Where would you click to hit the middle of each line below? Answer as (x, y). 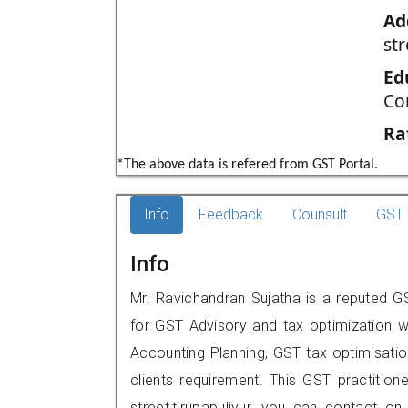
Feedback (231, 214)
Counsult (320, 214)
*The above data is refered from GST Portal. (247, 165)
